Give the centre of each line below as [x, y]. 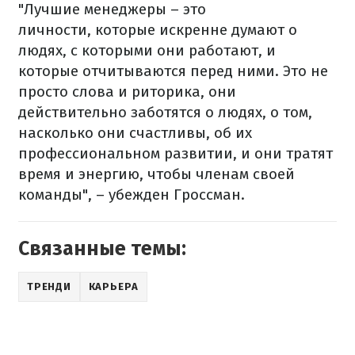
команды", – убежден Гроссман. [132, 195]
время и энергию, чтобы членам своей [157, 174]
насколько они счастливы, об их [135, 133]
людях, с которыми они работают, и [147, 50]
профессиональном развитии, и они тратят [176, 153]
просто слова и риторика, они [127, 92]
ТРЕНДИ [49, 286]
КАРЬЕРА [114, 286]
